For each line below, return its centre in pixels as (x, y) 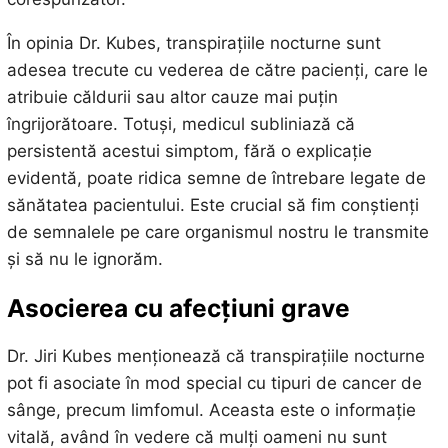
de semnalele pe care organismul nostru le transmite (217, 232)
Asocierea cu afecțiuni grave (178, 307)
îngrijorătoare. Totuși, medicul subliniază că (180, 124)
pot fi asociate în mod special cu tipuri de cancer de (214, 382)
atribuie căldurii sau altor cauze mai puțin (172, 97)
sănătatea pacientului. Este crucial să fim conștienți (212, 205)
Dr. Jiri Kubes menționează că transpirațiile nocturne (215, 355)
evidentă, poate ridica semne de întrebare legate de (216, 178)
